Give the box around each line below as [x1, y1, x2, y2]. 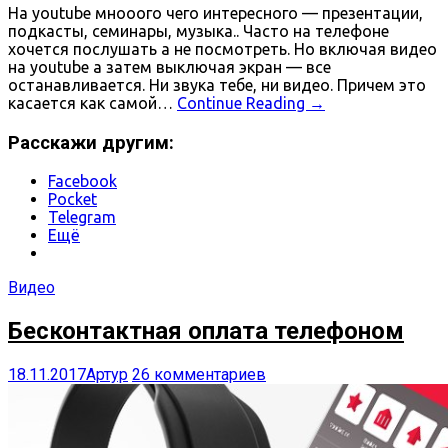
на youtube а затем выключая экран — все [8, 57, 331, 76]
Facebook [48, 172, 117, 191]
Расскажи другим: [8, 131, 174, 154]
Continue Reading [177, 93, 309, 112]
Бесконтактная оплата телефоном [8, 317, 404, 346]
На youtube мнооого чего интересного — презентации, [8, 3, 423, 22]
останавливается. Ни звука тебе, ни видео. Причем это [8, 75, 426, 94]
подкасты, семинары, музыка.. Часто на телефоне [8, 21, 389, 40]
